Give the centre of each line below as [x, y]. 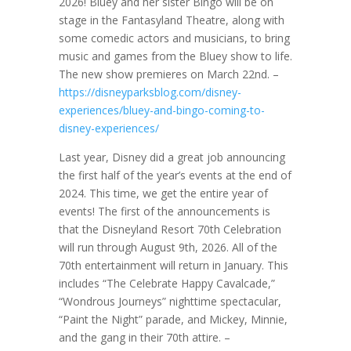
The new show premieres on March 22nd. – [168, 74]
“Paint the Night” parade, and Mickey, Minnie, [173, 319]
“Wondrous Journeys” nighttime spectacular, [170, 301]
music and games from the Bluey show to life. [175, 56]
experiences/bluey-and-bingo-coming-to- [161, 110]
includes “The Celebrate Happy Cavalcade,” [166, 283]
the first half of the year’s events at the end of [175, 175]
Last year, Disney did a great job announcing [172, 157]
